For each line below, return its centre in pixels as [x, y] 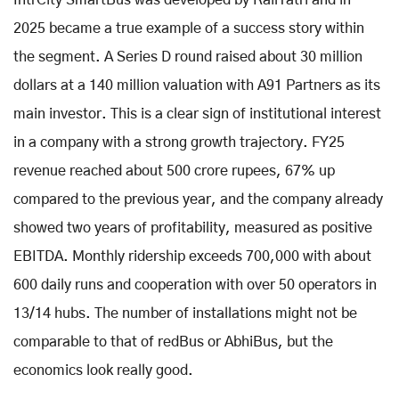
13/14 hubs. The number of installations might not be [185, 313]
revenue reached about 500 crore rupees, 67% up [174, 171]
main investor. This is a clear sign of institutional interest [197, 114]
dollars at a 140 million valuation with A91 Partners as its [197, 85]
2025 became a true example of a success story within [189, 28]
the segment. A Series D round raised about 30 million [188, 57]
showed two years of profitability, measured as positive [193, 228]
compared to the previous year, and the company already [198, 199]
